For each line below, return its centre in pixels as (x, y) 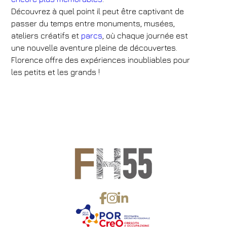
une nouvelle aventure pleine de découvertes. (94, 48)
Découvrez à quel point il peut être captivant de (98, 11)
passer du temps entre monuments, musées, (93, 23)
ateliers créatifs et (46, 35)
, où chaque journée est (145, 35)
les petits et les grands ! (56, 72)
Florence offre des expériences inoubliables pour (101, 60)
